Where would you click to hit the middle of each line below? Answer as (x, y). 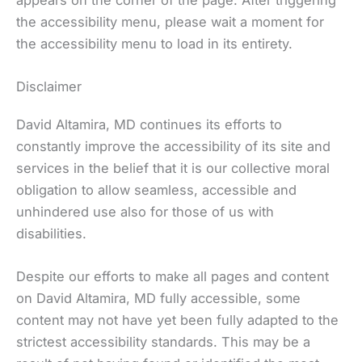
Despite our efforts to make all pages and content (173, 277)
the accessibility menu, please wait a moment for (170, 21)
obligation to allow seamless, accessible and (156, 190)
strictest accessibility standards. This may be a (163, 342)
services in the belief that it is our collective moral (173, 168)
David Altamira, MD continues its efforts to (149, 125)
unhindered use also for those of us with (145, 212)
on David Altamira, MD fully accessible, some (158, 299)
